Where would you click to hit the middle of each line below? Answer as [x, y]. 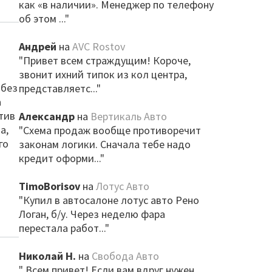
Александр [46, 116]
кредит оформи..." [61, 158]
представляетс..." [59, 88]
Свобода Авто [125, 256]
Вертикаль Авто [128, 116]
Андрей [37, 46]
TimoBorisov [49, 186]
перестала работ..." [64, 228]
